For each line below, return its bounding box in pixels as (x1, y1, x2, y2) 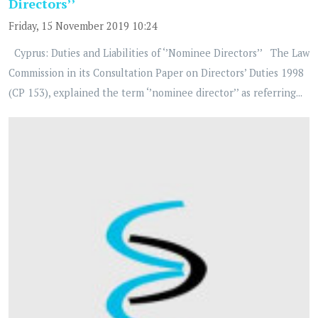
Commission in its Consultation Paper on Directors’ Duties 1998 (9, 66, 304, 80)
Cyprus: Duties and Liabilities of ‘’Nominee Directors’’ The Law (9, 46, 309, 60)
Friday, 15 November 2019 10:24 (9, 19, 158, 33)
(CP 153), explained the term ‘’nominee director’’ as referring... (9, 86, 302, 100)
